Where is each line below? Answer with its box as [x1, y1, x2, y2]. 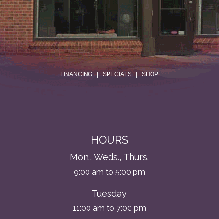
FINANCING [60, 71, 93, 78]
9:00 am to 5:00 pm [73, 167, 145, 177]
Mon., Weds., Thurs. [70, 152, 149, 163]
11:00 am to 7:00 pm [72, 203, 146, 213]
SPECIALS [103, 71, 132, 78]
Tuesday [92, 188, 127, 198]
